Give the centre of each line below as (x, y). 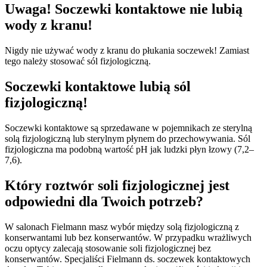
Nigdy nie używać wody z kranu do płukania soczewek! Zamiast (127, 51)
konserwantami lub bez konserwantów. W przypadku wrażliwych (128, 237)
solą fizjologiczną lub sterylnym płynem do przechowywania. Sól (128, 138)
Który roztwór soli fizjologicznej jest (117, 185)
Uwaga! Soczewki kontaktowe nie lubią (124, 9)
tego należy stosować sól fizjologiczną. (78, 61)
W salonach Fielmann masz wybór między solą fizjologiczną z (122, 226)
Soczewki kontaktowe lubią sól (98, 86)
